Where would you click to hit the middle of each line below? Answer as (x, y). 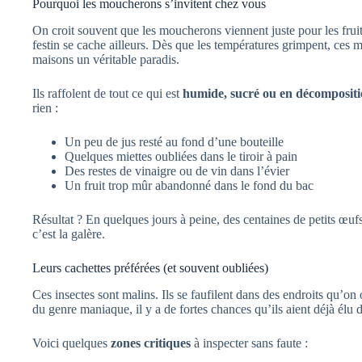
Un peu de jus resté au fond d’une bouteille (174, 141)
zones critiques (151, 343)
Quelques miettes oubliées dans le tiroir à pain (181, 156)
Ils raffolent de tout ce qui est (107, 93)
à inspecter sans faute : (249, 343)
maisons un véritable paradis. (106, 59)
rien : (45, 107)
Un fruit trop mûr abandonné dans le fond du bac (189, 185)
